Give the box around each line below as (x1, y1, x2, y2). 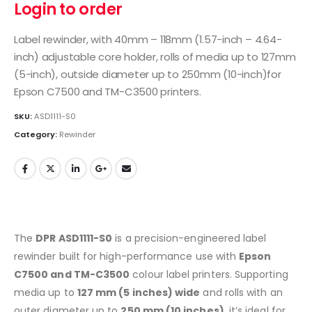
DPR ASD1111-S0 (36, 231, 113, 245)
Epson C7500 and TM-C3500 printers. (14, 84, 201, 99)
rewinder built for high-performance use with (14, 249, 240, 263)
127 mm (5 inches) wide (77, 285, 201, 299)
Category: (14, 129, 59, 141)
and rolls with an (200, 285, 283, 299)
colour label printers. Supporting (130, 267, 288, 281)
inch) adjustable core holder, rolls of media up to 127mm (14, 49, 296, 64)
